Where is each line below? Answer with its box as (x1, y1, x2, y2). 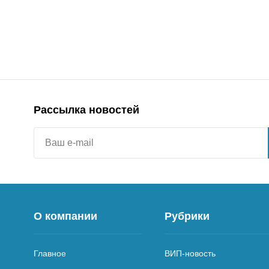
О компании (34, 210, 97, 222)
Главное (34, 248, 66, 258)
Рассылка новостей (34, 103, 139, 116)
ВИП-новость (165, 248, 216, 258)
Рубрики (165, 210, 210, 222)
